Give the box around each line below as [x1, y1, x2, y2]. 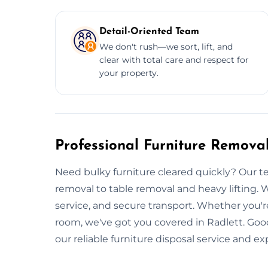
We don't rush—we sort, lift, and [99, 41, 233, 52]
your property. [99, 67, 159, 78]
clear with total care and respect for [99, 54, 249, 65]
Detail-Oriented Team [99, 26, 199, 36]
